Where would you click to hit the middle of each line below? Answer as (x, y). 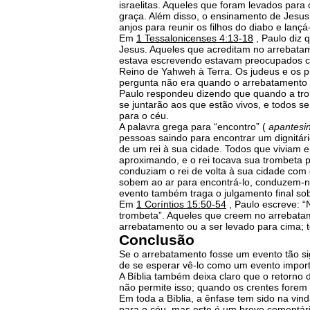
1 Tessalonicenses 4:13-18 (195, 38)
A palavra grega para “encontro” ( (194, 127)
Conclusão (157, 240)
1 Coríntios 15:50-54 (181, 204)
